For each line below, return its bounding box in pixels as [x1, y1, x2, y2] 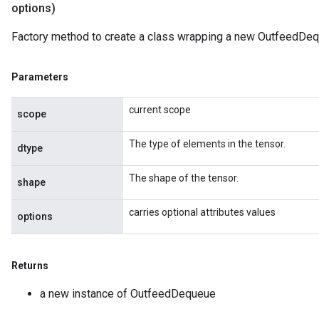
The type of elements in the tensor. [129, 138, 286, 150]
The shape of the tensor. [129, 172, 239, 184]
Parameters [11, 71, 68, 83]
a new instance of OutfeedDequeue [40, 287, 216, 300]
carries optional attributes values [129, 206, 276, 218]
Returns [11, 260, 48, 271]
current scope [129, 104, 191, 115]
